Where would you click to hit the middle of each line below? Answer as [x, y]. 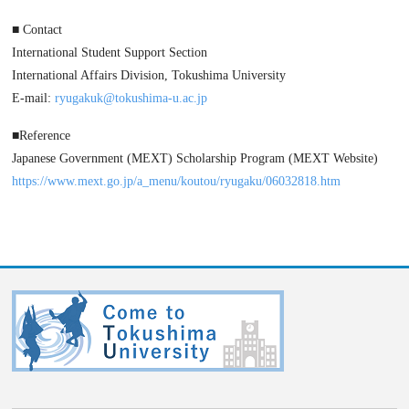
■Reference [42, 136]
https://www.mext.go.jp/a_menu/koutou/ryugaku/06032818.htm [177, 182]
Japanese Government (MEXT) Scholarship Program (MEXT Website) [195, 159]
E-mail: [34, 99]
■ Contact [37, 30]
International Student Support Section [110, 53]
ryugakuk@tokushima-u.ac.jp [131, 99]
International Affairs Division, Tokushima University [149, 76]
